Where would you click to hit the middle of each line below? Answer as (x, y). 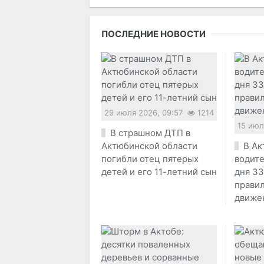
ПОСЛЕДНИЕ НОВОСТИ (154, 34)
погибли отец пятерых (150, 159)
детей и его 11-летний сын (159, 171)
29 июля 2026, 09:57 (143, 112)
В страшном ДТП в (150, 133)
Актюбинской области (149, 146)
